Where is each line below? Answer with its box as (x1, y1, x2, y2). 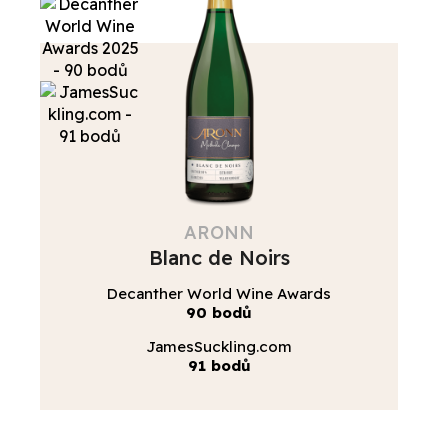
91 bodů (187, 355, 251, 375)
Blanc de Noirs (148, 244, 290, 270)
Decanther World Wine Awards (107, 283, 331, 303)
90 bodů (186, 302, 252, 322)
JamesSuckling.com (146, 336, 292, 356)
